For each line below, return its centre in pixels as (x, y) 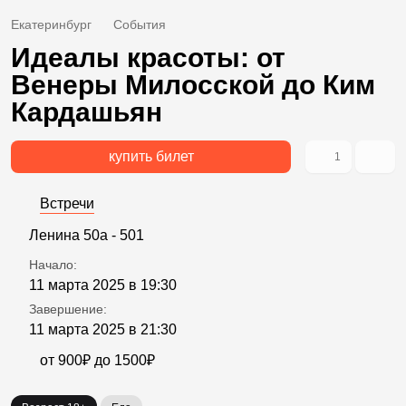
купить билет (151, 157)
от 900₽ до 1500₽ (97, 361)
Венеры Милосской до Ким (193, 85)
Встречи (67, 204)
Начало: (53, 265)
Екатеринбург (51, 25)
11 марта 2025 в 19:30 (103, 285)
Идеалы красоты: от (148, 58)
